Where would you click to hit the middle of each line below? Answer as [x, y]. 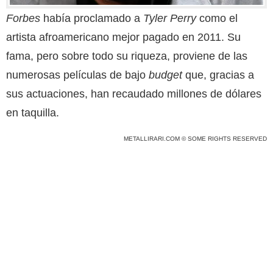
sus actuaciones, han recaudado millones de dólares [134, 94]
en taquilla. [33, 112]
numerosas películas [56, 75]
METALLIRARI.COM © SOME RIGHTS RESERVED [195, 138]
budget [165, 75]
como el [217, 18]
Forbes [23, 18]
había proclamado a [92, 18]
